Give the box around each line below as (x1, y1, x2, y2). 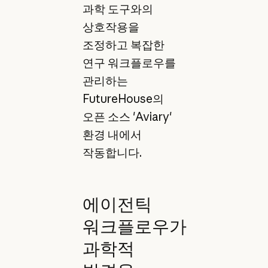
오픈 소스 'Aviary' (82, 109, 172, 124)
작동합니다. (82, 145, 142, 160)
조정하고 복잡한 (82, 37, 165, 52)
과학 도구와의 (82, 1, 153, 16)
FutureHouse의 (82, 91, 164, 106)
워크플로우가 (82, 215, 187, 237)
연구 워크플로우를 (82, 55, 176, 70)
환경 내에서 (82, 127, 142, 142)
